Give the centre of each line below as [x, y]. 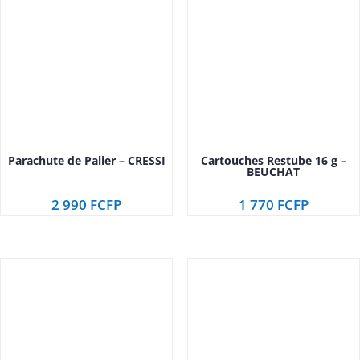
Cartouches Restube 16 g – [273, 161]
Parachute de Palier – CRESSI [86, 161]
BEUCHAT [274, 172]
